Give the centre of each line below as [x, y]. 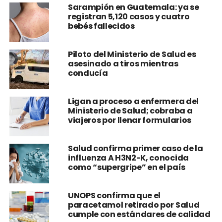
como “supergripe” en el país [126, 167]
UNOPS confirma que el [114, 195]
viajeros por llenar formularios [129, 120]
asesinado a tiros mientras [123, 64]
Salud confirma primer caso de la [135, 148]
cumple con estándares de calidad [139, 214]
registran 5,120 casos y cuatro [129, 17]
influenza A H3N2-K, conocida [128, 158]
